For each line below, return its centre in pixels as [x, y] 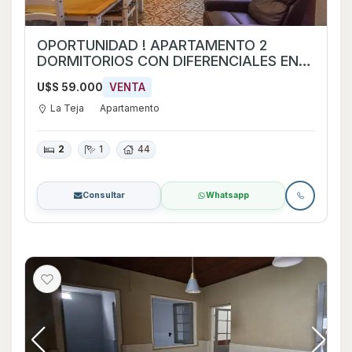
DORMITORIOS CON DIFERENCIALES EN [168, 61]
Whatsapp [227, 195]
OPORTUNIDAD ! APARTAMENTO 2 [152, 46]
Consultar [103, 195]
